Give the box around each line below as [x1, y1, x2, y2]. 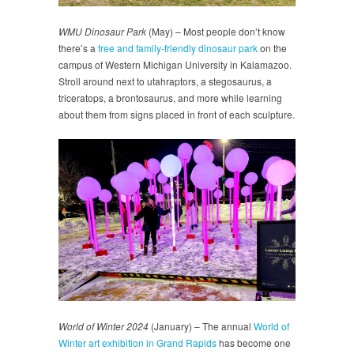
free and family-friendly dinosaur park [98, 40, 260, 55]
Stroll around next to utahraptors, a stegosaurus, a [58, 73, 272, 88]
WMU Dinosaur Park [58, 24, 146, 38]
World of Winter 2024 [58, 318, 149, 333]
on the [260, 40, 287, 55]
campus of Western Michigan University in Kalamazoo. [58, 57, 292, 71]
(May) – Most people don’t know [146, 24, 285, 38]
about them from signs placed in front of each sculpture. [58, 107, 295, 121]
